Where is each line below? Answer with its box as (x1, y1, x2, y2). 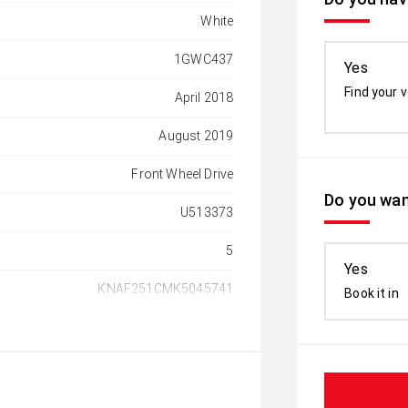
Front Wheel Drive (131, 167, 234, 181)
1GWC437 (174, 52, 234, 66)
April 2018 (174, 90, 234, 105)
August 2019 (158, 128, 234, 143)
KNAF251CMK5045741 (97, 281, 234, 296)
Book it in (344, 286, 399, 301)
